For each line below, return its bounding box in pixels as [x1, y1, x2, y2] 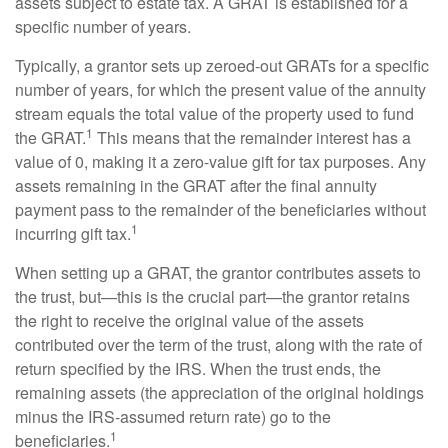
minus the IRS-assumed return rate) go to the [15, 405, 331, 428]
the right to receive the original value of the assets [15, 309, 364, 332]
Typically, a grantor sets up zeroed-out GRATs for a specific [15, 54, 429, 77]
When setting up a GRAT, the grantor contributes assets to [15, 261, 421, 284]
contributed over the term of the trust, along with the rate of [15, 333, 422, 356]
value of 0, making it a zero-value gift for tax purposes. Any [15, 150, 426, 173]
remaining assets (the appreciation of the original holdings [15, 381, 424, 404]
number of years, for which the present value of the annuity [15, 78, 426, 101]
